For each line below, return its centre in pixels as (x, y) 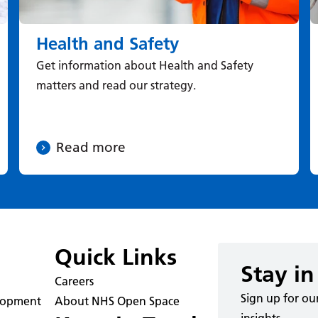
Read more (91, 147)
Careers (74, 281)
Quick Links (115, 257)
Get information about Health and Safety (144, 65)
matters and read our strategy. (116, 85)
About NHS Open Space (117, 301)
